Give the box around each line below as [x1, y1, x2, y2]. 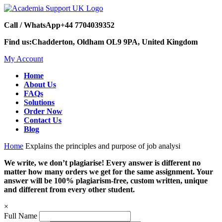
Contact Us [24, 116, 61, 124]
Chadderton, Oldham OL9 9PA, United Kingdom [32, 38, 198, 46]
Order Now [24, 107, 62, 115]
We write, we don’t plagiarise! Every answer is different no [4, 159, 201, 167]
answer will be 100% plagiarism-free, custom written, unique [4, 176, 208, 185]
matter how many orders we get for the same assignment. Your [4, 167, 213, 176]
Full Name [4, 212, 37, 220]
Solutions [24, 98, 55, 107]
